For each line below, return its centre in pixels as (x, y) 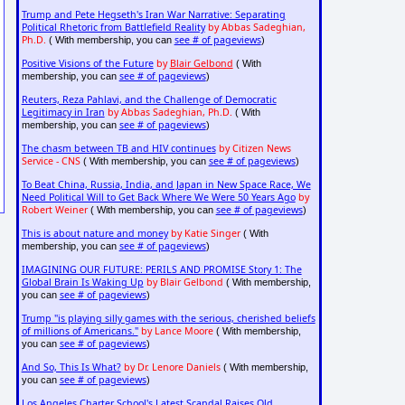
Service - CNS (51, 161)
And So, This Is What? (71, 367)
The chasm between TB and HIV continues (118, 149)
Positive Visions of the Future (87, 64)
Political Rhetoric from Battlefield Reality (113, 28)
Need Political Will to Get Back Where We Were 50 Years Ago (158, 198)
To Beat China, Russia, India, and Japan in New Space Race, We (166, 185)
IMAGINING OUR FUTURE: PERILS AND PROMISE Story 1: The (161, 270)
